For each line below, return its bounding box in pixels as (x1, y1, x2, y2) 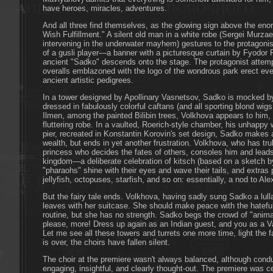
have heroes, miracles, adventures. (43, 4, 167, 13)
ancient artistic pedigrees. (43, 76, 133, 85)
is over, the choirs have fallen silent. (43, 238, 170, 247)
